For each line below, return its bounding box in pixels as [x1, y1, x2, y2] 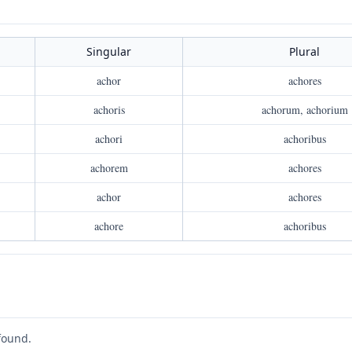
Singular [86, 44, 131, 59]
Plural [289, 44, 320, 59]
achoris [93, 102, 125, 117]
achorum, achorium [261, 102, 348, 117]
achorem [90, 160, 128, 175]
